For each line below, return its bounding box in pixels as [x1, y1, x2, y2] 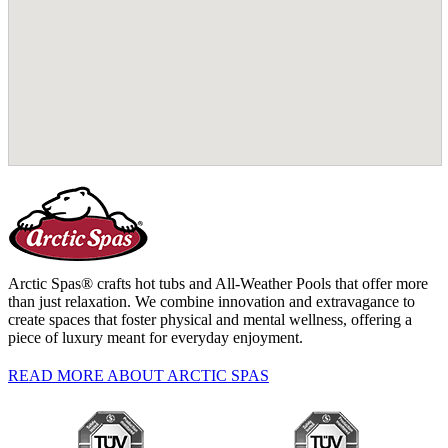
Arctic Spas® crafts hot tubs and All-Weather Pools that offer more [8, 275, 428, 293]
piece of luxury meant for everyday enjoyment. [8, 329, 303, 347]
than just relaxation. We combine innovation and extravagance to [8, 293, 415, 311]
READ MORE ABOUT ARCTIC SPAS [8, 367, 269, 385]
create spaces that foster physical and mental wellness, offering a [8, 311, 412, 329]
